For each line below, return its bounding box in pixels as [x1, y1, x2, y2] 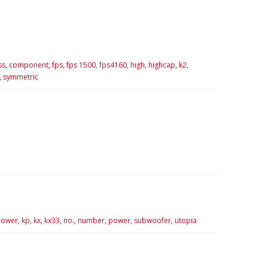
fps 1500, [66, 60, 98, 70]
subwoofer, [133, 215, 173, 226]
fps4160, [99, 60, 129, 70]
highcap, [148, 60, 177, 70]
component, [8, 60, 50, 70]
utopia [174, 215, 197, 226]
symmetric [2, 72, 38, 82]
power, [108, 215, 132, 226]
